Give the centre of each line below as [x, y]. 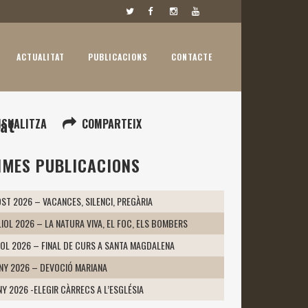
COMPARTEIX [112, 124]
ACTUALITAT [41, 57]
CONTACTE [192, 57]
